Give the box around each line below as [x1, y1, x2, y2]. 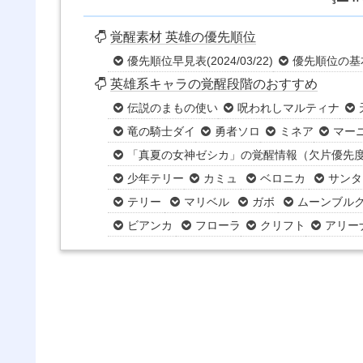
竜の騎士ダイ [127, 125, 196, 139]
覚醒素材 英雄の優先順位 [110, 30, 257, 45]
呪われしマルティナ [237, 101, 340, 115]
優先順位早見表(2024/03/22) [127, 54, 274, 68]
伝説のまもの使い [127, 101, 219, 115]
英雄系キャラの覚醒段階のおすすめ [110, 77, 318, 92]
